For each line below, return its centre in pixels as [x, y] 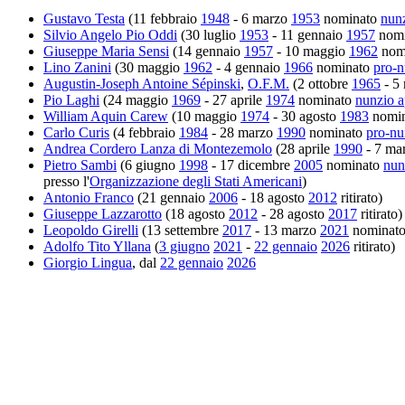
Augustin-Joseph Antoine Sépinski [142, 83]
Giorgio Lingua [88, 262]
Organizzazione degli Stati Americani [196, 181]
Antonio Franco [89, 197]
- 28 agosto [293, 213]
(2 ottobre [320, 83]
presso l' [66, 181]
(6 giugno [148, 165]
